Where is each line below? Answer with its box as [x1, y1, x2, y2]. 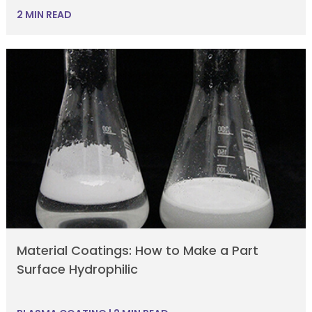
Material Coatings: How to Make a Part [16, 242, 258, 260]
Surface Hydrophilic [16, 260, 138, 279]
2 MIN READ [16, 7, 72, 22]
